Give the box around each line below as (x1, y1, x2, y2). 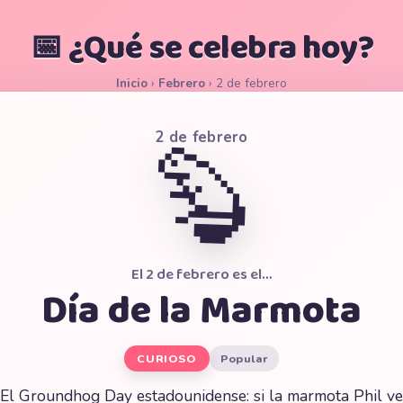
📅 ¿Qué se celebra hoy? (30, 22, 373, 75)
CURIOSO (137, 351, 197, 366)
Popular (219, 351, 268, 366)
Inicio (116, 75, 148, 92)
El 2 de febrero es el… (131, 263, 272, 287)
